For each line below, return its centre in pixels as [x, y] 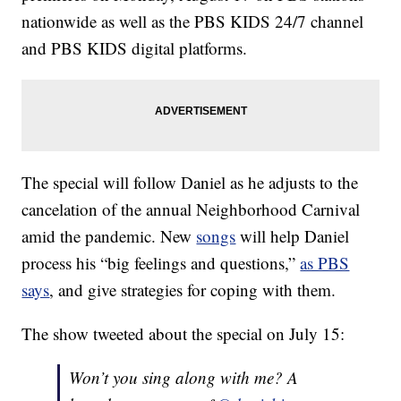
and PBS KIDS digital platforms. [135, 48]
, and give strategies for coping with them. [193, 290]
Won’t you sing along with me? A [184, 378]
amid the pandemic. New [109, 236]
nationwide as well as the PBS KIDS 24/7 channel [193, 21]
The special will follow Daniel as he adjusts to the [190, 183]
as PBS [325, 263]
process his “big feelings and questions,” [161, 263]
